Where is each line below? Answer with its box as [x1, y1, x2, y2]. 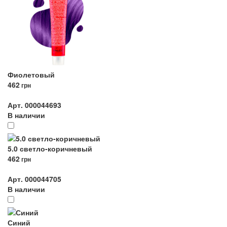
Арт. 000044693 [8, 100, 61, 110]
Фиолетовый [8, 69, 55, 80]
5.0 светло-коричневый [8, 143, 92, 154]
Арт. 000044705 [8, 174, 61, 184]
